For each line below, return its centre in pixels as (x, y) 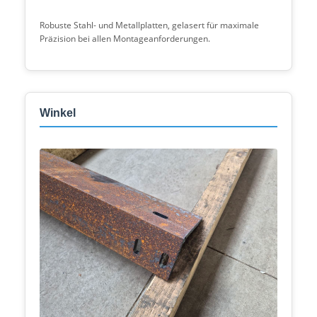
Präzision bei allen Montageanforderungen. (125, 39)
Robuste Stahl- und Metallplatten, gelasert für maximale (149, 25)
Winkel (58, 113)
